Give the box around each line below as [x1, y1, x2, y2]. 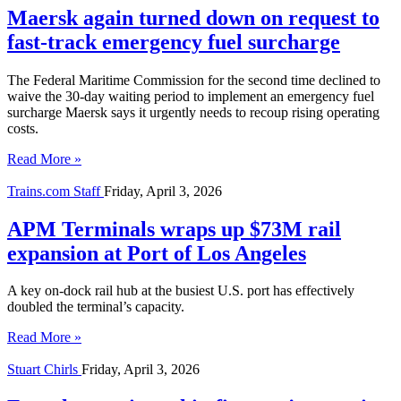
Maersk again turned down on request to [7, 5, 380, 30]
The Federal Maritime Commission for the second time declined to [7, 72, 380, 88]
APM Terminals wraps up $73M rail [7, 217, 341, 241]
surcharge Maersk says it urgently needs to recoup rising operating [7, 104, 380, 120]
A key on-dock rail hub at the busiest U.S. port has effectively [7, 283, 354, 299]
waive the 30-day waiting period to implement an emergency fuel [7, 88, 374, 104]
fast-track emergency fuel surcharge [7, 30, 340, 54]
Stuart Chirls [7, 362, 81, 378]
